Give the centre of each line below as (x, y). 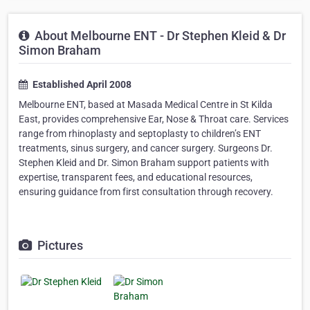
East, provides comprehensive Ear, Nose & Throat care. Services (154, 119)
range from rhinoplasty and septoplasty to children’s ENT (140, 134)
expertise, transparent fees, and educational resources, (136, 177)
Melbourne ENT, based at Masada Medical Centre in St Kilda (146, 105)
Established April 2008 (81, 85)
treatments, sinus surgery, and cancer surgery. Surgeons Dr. (146, 148)
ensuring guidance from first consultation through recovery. (146, 192)
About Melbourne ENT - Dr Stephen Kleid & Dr (159, 36)
